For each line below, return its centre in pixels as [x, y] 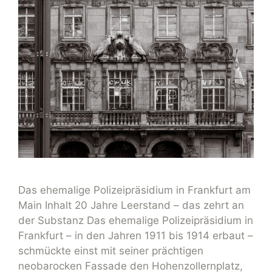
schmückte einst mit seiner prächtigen [111, 251]
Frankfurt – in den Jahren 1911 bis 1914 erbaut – [136, 236]
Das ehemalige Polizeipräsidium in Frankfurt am [134, 190]
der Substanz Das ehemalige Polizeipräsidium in [136, 221]
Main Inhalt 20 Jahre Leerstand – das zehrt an [131, 206]
